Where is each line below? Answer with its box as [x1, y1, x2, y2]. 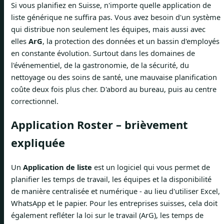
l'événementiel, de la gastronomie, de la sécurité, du [11, 59, 189, 70]
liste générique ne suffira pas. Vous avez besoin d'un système [11, 11, 220, 22]
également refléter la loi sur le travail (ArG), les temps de [11, 209, 203, 220]
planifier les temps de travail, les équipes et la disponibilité [11, 173, 211, 184]
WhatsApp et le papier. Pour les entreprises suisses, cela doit [11, 197, 217, 208]
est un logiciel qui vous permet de [92, 161, 210, 172]
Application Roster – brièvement [11, 117, 188, 132]
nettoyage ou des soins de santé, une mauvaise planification [11, 71, 217, 82]
